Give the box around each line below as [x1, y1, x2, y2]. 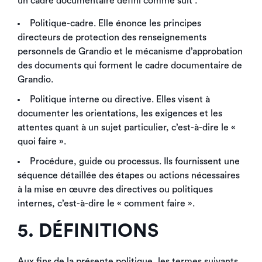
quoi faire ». [18, 137, 66, 146]
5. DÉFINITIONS [18, 222, 158, 240]
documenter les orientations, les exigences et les [18, 109, 222, 118]
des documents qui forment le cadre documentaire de [18, 61, 242, 70]
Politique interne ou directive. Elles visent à [30, 95, 210, 104]
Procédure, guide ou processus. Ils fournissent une [30, 157, 240, 166]
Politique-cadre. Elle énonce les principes [30, 19, 201, 28]
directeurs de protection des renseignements [18, 33, 206, 42]
